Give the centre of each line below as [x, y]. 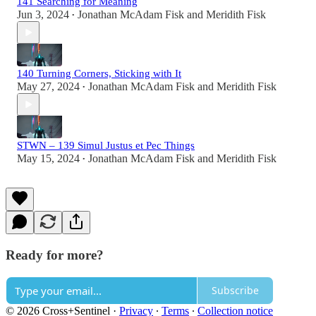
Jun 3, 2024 [43, 15]
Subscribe [235, 291]
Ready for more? [55, 255]
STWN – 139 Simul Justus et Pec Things [106, 146]
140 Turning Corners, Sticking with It [99, 74]
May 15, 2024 [48, 159]
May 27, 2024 [48, 87]
